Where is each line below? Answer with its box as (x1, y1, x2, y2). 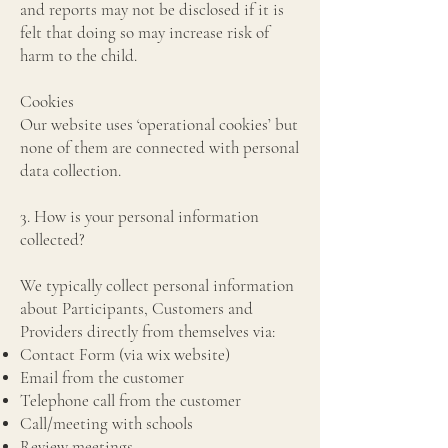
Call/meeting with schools (20, 413, 193, 434)
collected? (20, 229, 85, 250)
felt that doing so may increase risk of (20, 22, 269, 43)
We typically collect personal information (20, 275, 294, 296)
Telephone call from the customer (20, 390, 241, 411)
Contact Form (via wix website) (20, 344, 234, 365)
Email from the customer (20, 367, 188, 388)
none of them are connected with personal (20, 137, 299, 158)
